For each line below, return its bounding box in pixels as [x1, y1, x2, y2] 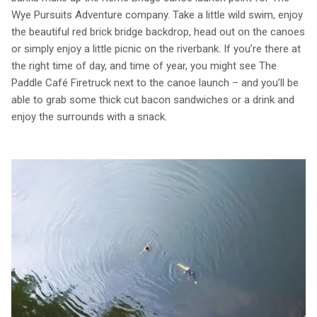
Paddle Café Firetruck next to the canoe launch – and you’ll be [11, 76, 299, 89]
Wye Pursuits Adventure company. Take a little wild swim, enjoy [11, 8, 303, 21]
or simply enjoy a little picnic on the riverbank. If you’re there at [11, 42, 301, 55]
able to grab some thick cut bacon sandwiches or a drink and [11, 93, 294, 106]
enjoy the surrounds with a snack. [11, 110, 167, 123]
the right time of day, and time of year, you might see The [11, 59, 277, 72]
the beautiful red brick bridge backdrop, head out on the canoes [11, 25, 305, 38]
